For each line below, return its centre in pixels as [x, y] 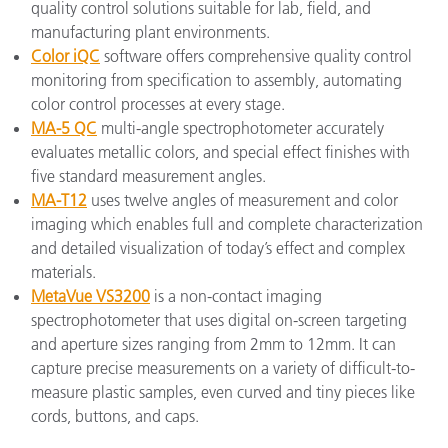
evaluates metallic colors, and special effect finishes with [220, 151]
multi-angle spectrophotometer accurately [240, 127]
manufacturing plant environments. [150, 31]
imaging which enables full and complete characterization [227, 223]
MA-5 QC [64, 127]
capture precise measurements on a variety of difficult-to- [223, 367]
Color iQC [65, 55]
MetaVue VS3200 [90, 295]
